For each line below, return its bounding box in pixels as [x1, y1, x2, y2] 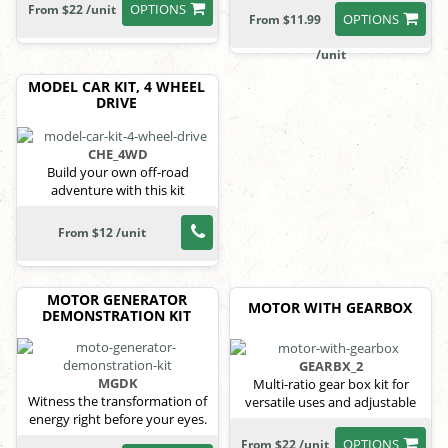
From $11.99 [249, 11, 321, 29]
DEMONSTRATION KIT [42, 305, 191, 325]
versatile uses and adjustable [245, 393, 416, 412]
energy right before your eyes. [28, 409, 207, 428]
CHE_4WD [87, 144, 148, 163]
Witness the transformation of [28, 391, 207, 410]
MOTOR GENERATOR [46, 289, 187, 309]
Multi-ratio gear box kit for [252, 375, 409, 394]
